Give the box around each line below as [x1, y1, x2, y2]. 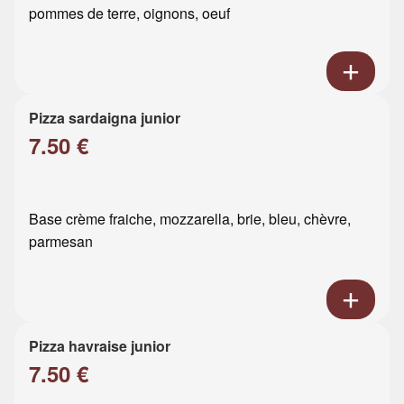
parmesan [29, 230, 93, 252]
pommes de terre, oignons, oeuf [29, 2, 230, 23]
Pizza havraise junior [29, 335, 170, 356]
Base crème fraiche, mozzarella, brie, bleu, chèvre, [29, 207, 351, 229]
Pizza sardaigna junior [29, 106, 180, 128]
